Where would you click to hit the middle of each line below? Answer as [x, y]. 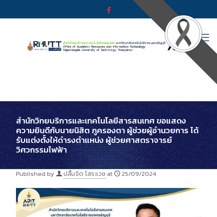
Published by [35, 174]
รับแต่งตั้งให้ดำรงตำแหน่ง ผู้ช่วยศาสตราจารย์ [94, 140]
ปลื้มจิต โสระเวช [85, 174]
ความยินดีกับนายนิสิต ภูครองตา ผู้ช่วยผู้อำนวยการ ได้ [107, 130]
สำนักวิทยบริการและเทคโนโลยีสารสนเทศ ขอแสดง [101, 121]
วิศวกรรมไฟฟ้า [41, 150]
